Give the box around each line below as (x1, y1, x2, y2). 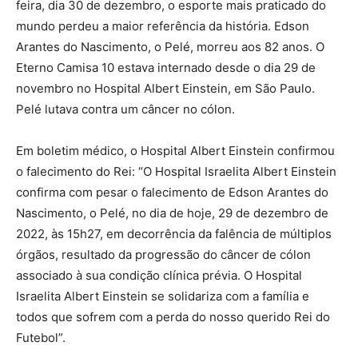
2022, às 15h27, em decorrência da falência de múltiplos (16, 226, 332, 242)
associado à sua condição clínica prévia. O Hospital (16, 268, 302, 284)
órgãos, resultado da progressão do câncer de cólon (16, 247, 311, 263)
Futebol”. (16, 330, 66, 346)
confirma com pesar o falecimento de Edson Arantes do (16, 185, 328, 201)
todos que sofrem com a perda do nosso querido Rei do (16, 309, 330, 325)
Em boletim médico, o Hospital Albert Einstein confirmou (16, 143, 335, 159)
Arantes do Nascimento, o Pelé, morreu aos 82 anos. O (16, 39, 324, 55)
